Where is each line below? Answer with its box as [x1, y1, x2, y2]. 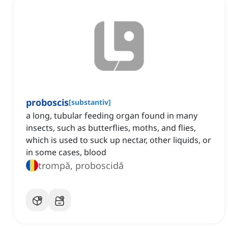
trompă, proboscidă [38, 159, 124, 172]
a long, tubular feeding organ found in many [26, 110, 197, 122]
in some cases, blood [26, 147, 106, 158]
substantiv [71, 97, 108, 107]
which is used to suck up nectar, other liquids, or [26, 134, 211, 146]
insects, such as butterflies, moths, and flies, [26, 122, 196, 134]
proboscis [26, 96, 69, 109]
